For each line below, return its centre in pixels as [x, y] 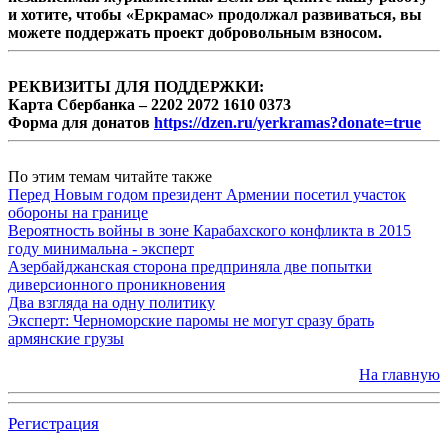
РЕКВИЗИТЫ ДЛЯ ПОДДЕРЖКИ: [136, 86]
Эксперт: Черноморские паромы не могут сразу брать [191, 320]
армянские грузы [66, 338]
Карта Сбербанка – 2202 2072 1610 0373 [149, 104]
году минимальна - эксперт [101, 248]
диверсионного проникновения [116, 284]
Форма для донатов [81, 122]
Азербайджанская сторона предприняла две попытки [190, 266]
